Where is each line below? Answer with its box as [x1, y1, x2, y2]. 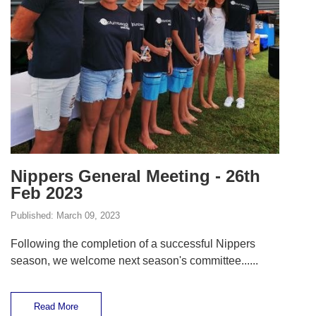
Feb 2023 [10, 183, 83, 203]
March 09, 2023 [56, 210, 120, 221]
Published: [10, 210, 56, 221]
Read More [33, 301, 78, 312]
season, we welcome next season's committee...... [10, 255, 258, 267]
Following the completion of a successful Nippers [10, 238, 255, 250]
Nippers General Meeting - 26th [10, 166, 260, 186]
